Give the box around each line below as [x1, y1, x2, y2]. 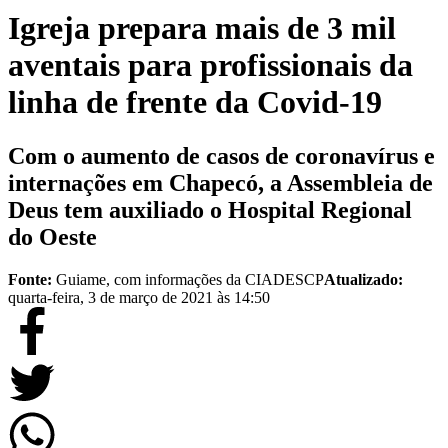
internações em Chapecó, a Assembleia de [8, 169, 433, 196]
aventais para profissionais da [8, 47, 413, 84]
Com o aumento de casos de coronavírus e [8, 142, 435, 169]
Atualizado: [324, 270, 403, 288]
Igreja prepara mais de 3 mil [8, 10, 396, 47]
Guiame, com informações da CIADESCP [56, 270, 324, 288]
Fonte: [8, 270, 52, 288]
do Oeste [8, 223, 97, 250]
